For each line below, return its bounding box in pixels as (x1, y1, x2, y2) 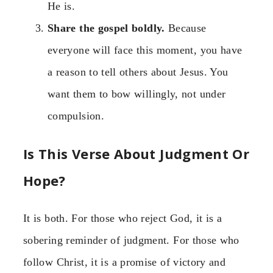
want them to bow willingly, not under (48, 87, 226, 100)
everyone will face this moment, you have (48, 43, 243, 56)
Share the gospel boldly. (48, 21, 165, 34)
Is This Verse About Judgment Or (23, 144, 250, 163)
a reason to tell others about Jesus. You (48, 65, 229, 78)
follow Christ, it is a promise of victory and (23, 255, 226, 268)
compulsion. (48, 109, 104, 122)
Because (165, 21, 207, 34)
